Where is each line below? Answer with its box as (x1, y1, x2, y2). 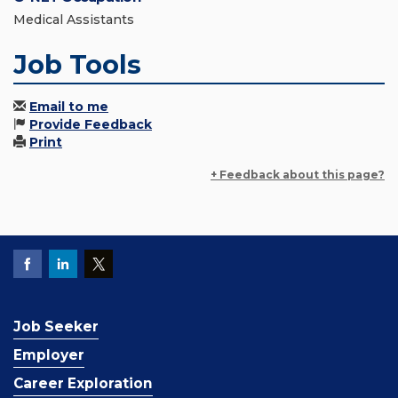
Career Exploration (13, 375, 153, 393)
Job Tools (13, 49, 141, 81)
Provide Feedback (29, 116, 152, 133)
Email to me (29, 99, 108, 115)
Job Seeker (13, 318, 99, 336)
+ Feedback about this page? (211, 168, 385, 182)
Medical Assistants (13, 12, 134, 28)
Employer (13, 346, 84, 364)
